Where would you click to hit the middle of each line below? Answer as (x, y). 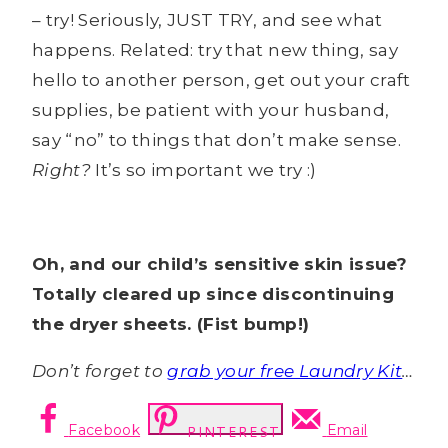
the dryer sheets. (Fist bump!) (171, 324)
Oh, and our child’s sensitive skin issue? (219, 264)
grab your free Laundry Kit (285, 371)
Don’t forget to (100, 371)
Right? (62, 170)
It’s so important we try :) (204, 170)
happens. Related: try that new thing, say (215, 50)
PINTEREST (234, 432)
